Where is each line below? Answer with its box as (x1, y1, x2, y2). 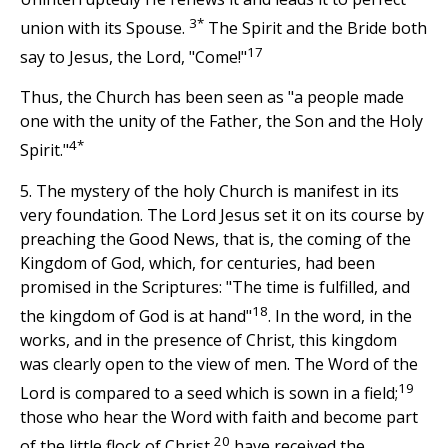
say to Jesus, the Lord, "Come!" (20, 46, 247, 69)
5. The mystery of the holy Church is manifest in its (20, 179, 399, 202)
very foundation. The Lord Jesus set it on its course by (20, 203, 424, 226)
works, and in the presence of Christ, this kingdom (20, 328, 397, 351)
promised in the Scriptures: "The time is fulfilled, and (20, 275, 410, 298)
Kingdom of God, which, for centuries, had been (20, 251, 375, 274)
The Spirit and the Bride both (204, 17, 427, 39)
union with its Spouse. (20, 17, 189, 39)
